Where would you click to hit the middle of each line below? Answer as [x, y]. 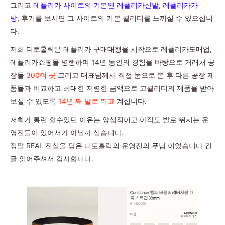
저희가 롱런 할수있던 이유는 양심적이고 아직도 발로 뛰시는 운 [109, 119]
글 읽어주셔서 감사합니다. [52, 158]
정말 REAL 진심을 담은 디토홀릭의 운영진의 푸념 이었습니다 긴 [111, 145]
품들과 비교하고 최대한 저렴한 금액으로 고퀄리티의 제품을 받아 [112, 88]
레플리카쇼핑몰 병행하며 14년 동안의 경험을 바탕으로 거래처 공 [113, 62]
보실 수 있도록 [34, 101]
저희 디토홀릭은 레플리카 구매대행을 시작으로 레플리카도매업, [111, 49]
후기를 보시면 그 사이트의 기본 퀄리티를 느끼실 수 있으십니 [117, 18]
